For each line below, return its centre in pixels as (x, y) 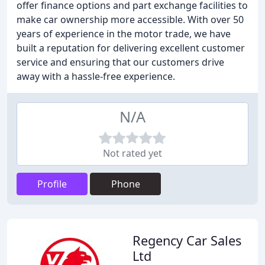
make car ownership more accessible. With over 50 (130, 20)
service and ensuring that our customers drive (120, 62)
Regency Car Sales (187, 240)
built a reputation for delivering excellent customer (131, 48)
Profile (52, 184)
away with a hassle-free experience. (96, 76)
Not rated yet (132, 153)
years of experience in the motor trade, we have (124, 34)
